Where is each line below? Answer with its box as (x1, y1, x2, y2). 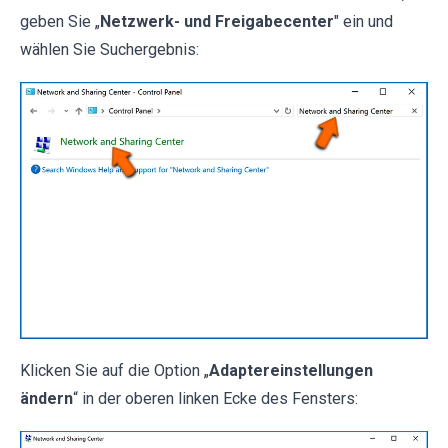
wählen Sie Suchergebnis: (20, 40, 199, 60)
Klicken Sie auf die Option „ (20, 361, 209, 381)
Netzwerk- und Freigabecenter (100, 12, 334, 32)
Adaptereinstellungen (209, 361, 373, 381)
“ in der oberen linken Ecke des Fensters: (73, 389, 358, 409)
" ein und (334, 12, 393, 32)
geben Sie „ (20, 12, 100, 32)
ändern (20, 389, 73, 409)
